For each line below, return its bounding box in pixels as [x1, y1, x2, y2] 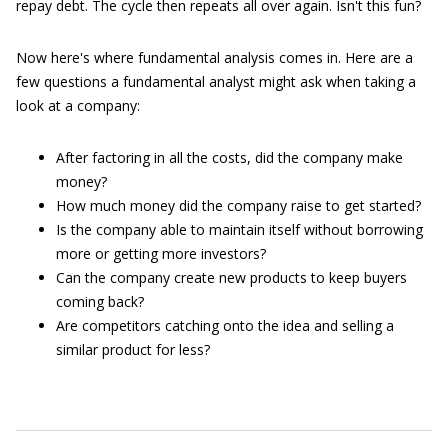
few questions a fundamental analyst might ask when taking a [16, 72, 416, 91]
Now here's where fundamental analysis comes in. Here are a [16, 48, 413, 67]
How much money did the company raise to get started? [56, 196, 421, 215]
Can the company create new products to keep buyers [56, 268, 407, 287]
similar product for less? [56, 340, 210, 359]
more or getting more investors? [56, 244, 266, 263]
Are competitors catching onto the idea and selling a [56, 316, 394, 335]
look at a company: [16, 96, 140, 115]
